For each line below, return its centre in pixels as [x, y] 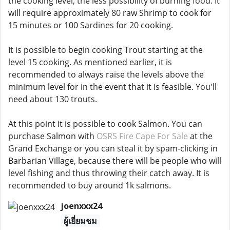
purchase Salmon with [52, 136]
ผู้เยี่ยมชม [80, 221]
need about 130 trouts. [53, 99]
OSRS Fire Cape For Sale [142, 136]
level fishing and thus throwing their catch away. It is [109, 173]
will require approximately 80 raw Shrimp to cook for [110, 13]
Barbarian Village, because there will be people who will [115, 161]
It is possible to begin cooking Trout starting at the [106, 50]
